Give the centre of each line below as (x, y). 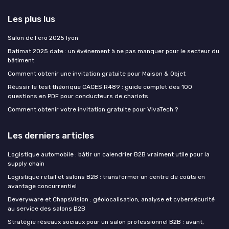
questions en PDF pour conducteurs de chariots (78, 96)
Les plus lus (31, 19)
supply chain (26, 163)
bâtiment (21, 60)
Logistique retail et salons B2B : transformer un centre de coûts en (106, 177)
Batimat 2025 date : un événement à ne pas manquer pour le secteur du (113, 51)
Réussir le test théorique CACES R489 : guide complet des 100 (100, 87)
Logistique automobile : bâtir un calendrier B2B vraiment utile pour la (109, 154)
